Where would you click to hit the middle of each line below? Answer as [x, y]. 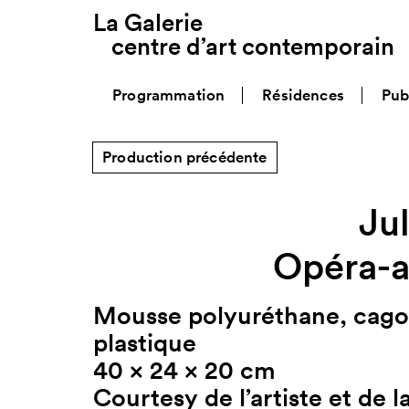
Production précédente [185, 157]
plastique [145, 343]
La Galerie [148, 22]
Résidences [303, 95]
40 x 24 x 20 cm [184, 370]
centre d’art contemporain [253, 46]
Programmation [169, 95]
